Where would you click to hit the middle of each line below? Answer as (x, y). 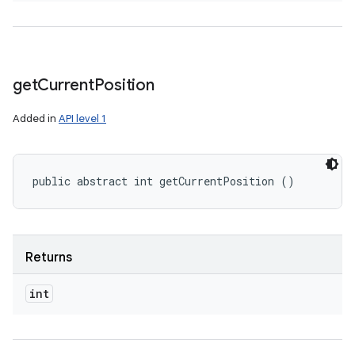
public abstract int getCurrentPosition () (164, 181)
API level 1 (82, 118)
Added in (36, 118)
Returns (49, 258)
